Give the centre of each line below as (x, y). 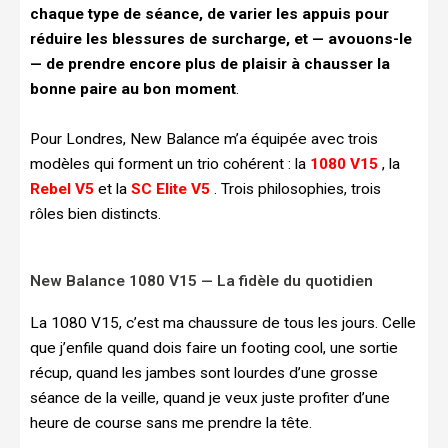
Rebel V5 (62, 188)
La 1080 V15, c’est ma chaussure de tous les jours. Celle (223, 323)
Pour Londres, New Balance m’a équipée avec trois (204, 138)
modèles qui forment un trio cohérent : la (170, 163)
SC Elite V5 (170, 188)
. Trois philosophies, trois (297, 188)
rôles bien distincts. (95, 213)
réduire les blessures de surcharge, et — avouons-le (221, 38)
